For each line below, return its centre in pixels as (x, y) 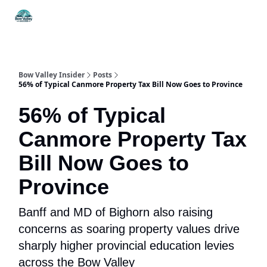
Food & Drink (167, 18)
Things (55, 14)
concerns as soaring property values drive (129, 229)
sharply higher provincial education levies (126, 246)
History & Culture (228, 18)
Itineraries (106, 14)
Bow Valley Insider (52, 75)
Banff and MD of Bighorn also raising (116, 212)
